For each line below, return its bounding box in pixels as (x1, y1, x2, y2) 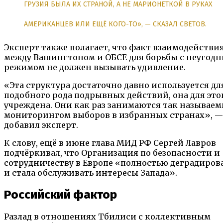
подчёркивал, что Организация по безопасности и (4, 148, 220, 158)
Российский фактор (4, 188, 117, 202)
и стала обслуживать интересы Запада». (4, 168, 177, 178)
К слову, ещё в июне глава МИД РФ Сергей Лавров (4, 138, 216, 148)
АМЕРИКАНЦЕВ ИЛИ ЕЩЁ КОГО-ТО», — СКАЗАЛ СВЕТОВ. (24, 20, 207, 29)
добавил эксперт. (4, 120, 78, 130)
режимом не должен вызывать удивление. (4, 62, 186, 73)
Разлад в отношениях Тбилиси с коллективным (4, 212, 211, 222)
